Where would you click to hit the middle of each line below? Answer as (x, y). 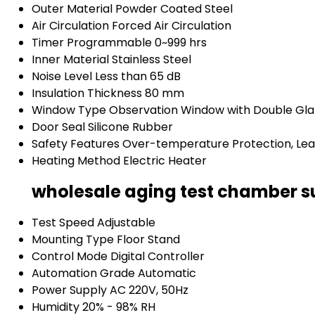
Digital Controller (157, 257)
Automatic (167, 274)
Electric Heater (165, 161)
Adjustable (126, 223)
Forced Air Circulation (172, 26)
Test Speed (63, 223)
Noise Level (62, 77)
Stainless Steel (152, 60)
